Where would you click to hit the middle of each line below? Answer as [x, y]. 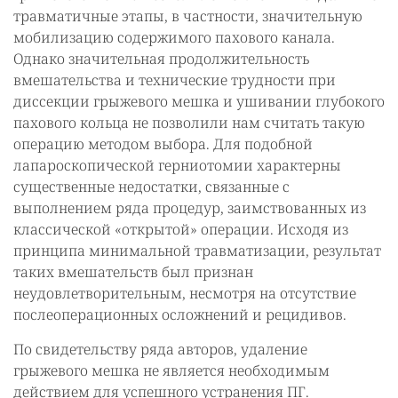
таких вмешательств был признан [133, 272]
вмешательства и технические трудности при [175, 80]
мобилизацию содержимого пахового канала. [174, 37]
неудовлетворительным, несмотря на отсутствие [185, 293]
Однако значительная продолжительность [161, 59]
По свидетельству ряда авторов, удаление [160, 349]
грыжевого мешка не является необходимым [171, 370]
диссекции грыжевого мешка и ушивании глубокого [199, 101]
